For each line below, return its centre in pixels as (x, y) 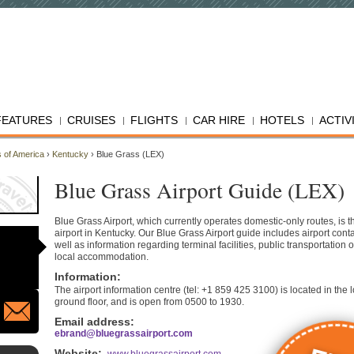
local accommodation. (102, 257)
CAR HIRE (219, 120)
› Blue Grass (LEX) (126, 154)
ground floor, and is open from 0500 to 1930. (149, 302)
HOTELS (282, 120)
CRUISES (91, 120)
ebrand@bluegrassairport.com (124, 333)
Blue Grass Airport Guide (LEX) (200, 190)
